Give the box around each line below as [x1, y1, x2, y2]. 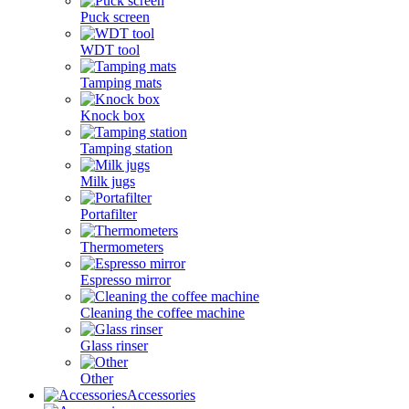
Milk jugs [80, 173, 135, 189]
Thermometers [80, 239, 163, 255]
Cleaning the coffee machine [80, 305, 245, 320]
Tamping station [80, 141, 173, 156]
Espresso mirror [80, 272, 171, 288]
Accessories [127, 387, 195, 403]
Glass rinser [80, 338, 148, 353]
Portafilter [80, 206, 137, 222]
